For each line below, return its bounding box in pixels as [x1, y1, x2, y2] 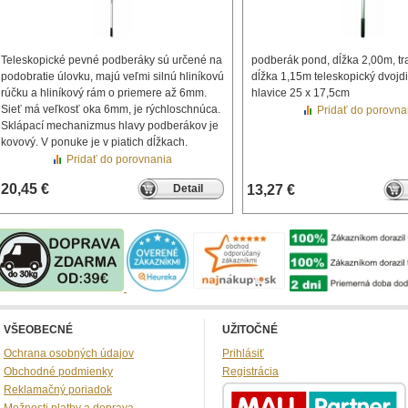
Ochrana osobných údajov [4, 347, 134, 360]
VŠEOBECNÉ [4, 323, 73, 336]
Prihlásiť [222, 347, 264, 360]
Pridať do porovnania [66, 153, 172, 166]
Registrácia [222, 365, 279, 378]
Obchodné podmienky [4, 365, 113, 378]
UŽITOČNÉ [222, 323, 278, 336]
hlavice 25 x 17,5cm [251, 87, 350, 99]
